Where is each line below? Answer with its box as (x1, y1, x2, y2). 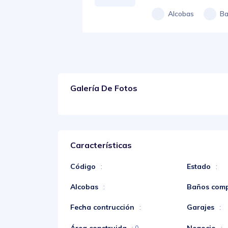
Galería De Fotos (70, 83, 137, 93)
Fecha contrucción (70, 203, 134, 212)
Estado (187, 162, 211, 171)
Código (70, 162, 96, 171)
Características (70, 140, 132, 150)
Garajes (187, 203, 215, 212)
